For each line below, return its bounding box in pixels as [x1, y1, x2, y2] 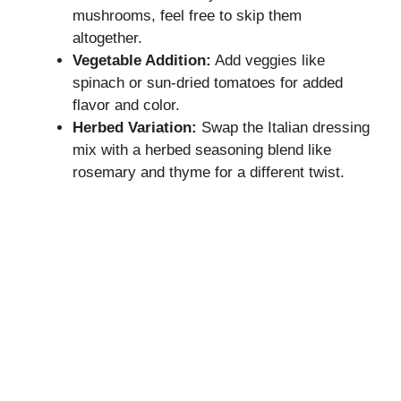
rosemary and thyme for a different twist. [73, 163, 345, 181]
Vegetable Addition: [73, 51, 211, 69]
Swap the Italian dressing [197, 118, 370, 136]
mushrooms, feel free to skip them [73, 6, 302, 24]
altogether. [73, 29, 142, 47]
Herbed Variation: [73, 118, 197, 136]
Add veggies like [211, 51, 325, 69]
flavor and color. [73, 96, 180, 114]
